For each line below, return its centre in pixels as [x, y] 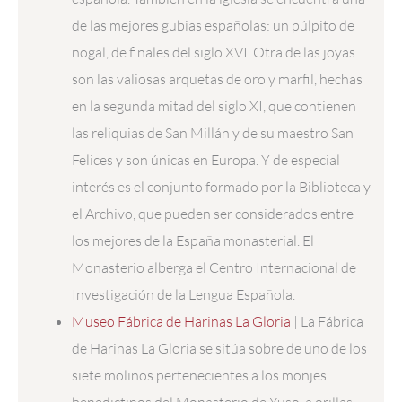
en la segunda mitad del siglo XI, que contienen [214, 105]
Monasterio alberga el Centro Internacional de [214, 267]
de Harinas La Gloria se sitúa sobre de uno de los [220, 348]
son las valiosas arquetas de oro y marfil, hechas [218, 79]
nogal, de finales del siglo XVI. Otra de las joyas [214, 52]
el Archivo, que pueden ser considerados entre [213, 213]
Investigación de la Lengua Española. [184, 294]
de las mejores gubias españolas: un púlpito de [214, 25]
